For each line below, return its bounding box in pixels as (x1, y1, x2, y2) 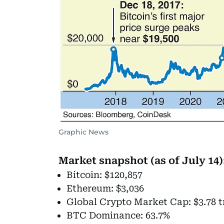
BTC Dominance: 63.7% (66, 210, 170, 221)
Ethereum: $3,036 (66, 183, 144, 194)
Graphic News (58, 127, 108, 137)
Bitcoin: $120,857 (66, 169, 142, 180)
